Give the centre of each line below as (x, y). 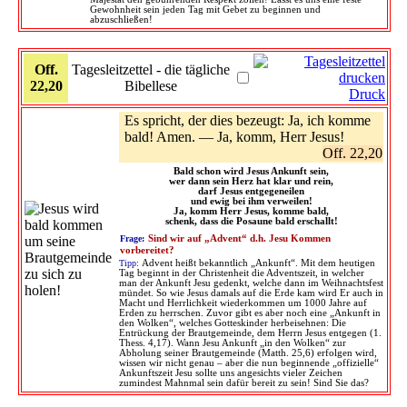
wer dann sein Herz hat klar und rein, (251, 181)
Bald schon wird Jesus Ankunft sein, (251, 171)
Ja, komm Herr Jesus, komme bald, (251, 211)
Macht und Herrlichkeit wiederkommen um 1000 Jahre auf (243, 303)
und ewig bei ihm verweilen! (251, 201)
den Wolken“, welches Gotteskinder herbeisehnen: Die (233, 323)
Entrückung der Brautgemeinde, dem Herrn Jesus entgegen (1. (250, 333)
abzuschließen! (121, 19)
